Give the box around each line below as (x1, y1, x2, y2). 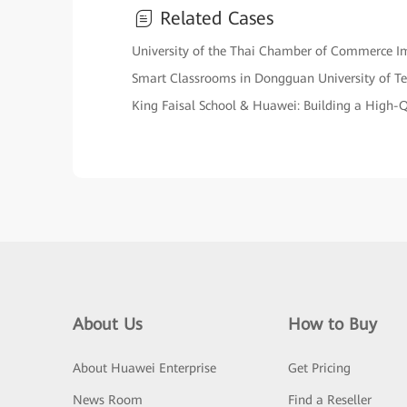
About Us (73, 314, 143, 334)
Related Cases (160, 7, 273, 30)
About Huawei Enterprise (73, 361, 216, 376)
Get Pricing (287, 361, 351, 376)
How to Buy (287, 314, 377, 334)
